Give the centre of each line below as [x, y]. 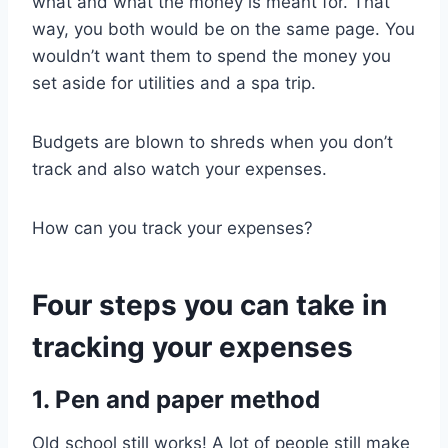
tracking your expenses [192, 347]
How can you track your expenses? [172, 228]
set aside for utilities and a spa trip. [174, 83]
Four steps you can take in [209, 305]
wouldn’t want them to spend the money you [211, 56]
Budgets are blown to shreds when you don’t [212, 142]
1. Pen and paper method [176, 400]
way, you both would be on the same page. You [223, 29]
